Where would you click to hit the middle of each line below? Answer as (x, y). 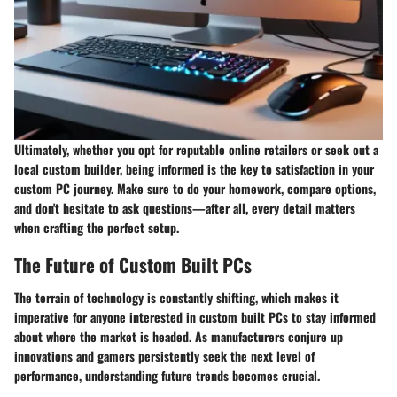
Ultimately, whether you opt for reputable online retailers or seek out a (196, 149)
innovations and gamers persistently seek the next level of (164, 356)
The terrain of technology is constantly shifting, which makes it (176, 298)
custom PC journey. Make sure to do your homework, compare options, (195, 188)
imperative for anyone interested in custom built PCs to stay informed (195, 317)
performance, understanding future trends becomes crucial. (167, 376)
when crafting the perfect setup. (97, 227)
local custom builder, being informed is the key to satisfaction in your (194, 168)
